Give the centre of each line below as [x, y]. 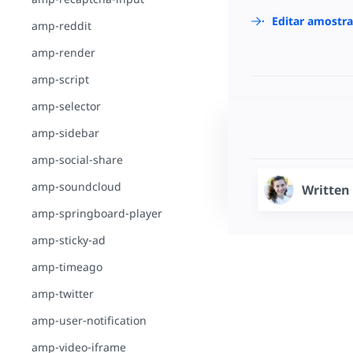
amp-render [63, 52]
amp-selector [66, 106]
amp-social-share [77, 160]
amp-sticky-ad [69, 240]
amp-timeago [67, 267]
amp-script [60, 79]
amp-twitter [63, 294]
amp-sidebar [65, 133]
